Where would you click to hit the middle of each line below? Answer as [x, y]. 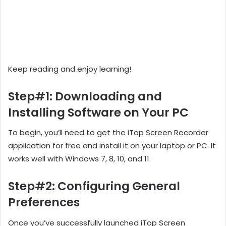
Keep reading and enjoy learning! [70, 69]
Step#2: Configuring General [94, 186]
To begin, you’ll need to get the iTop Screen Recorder [108, 133]
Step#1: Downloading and [85, 96]
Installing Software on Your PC [98, 112]
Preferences [44, 203]
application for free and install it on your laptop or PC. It [112, 146]
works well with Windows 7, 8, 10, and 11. [79, 159]
